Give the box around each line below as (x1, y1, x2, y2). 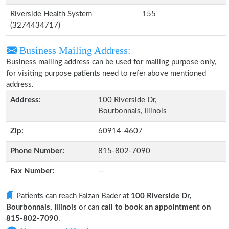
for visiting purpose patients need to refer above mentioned (6, 70, 206, 77)
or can (77, 203, 101, 211)
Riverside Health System (10, 10, 92, 18)
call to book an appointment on (101, 203, 211, 211)
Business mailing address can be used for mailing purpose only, (6, 58, 216, 66)
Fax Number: (10, 167, 55, 175)
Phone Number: (10, 147, 64, 155)
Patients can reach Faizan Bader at (14, 192, 131, 200)
